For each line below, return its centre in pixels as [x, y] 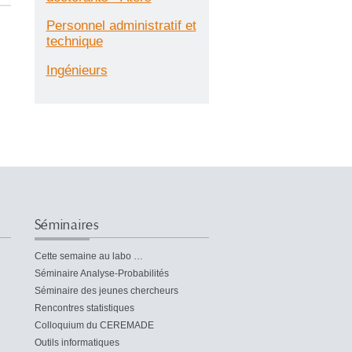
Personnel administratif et [121, 26]
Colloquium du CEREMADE [94, 325]
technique [74, 42]
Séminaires [67, 225]
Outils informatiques [77, 342]
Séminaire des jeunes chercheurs [106, 290]
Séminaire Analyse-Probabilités [101, 273]
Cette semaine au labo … [88, 256]
